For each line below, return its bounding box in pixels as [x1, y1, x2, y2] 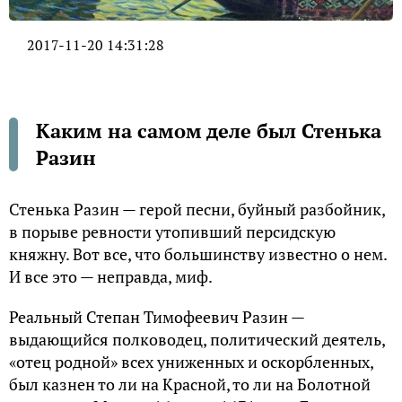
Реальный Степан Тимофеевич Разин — [9, 306, 304, 328]
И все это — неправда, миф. [9, 266, 213, 288]
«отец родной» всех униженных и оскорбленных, [9, 351, 373, 373]
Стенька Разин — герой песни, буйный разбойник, [9, 198, 385, 221]
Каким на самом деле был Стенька [36, 118, 381, 144]
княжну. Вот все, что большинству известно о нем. [9, 243, 387, 266]
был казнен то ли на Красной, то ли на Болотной [9, 373, 371, 396]
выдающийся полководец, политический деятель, [9, 328, 385, 351]
